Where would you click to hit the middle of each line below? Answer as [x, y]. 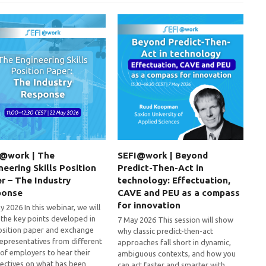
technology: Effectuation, [174, 180]
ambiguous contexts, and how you [177, 254]
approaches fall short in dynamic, [175, 243]
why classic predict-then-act [166, 231]
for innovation [149, 205]
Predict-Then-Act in [161, 168]
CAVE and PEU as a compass [179, 193]
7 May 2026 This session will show [176, 220]
